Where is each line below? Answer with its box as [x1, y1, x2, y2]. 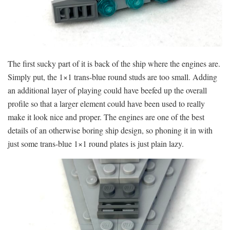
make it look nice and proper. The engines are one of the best [8, 111, 204, 123]
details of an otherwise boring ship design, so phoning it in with [8, 125, 213, 136]
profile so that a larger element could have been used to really [8, 98, 205, 109]
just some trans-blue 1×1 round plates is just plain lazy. [8, 138, 184, 149]
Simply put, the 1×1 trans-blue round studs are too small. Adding [8, 71, 217, 83]
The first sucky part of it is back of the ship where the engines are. [8, 58, 220, 69]
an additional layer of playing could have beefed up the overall [8, 85, 207, 96]
